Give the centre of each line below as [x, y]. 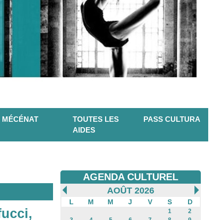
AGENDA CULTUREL [131, 177]
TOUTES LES [96, 119]
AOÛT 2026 [131, 191]
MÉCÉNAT [20, 119]
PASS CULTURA [172, 119]
